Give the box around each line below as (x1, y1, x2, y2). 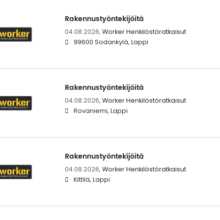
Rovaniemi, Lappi (73, 106, 128, 115)
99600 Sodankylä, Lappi (73, 37, 148, 46)
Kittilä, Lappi (73, 175, 110, 184)
